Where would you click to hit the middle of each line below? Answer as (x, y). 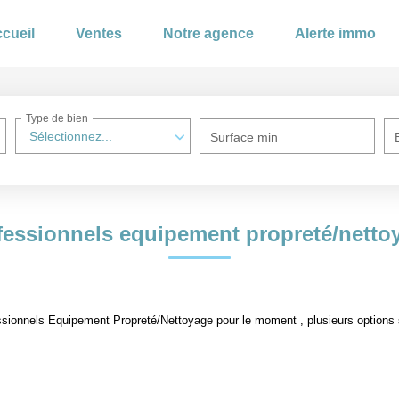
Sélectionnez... (71, 136)
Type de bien (57, 119)
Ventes (99, 33)
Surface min (244, 137)
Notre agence (208, 33)
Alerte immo (335, 33)
